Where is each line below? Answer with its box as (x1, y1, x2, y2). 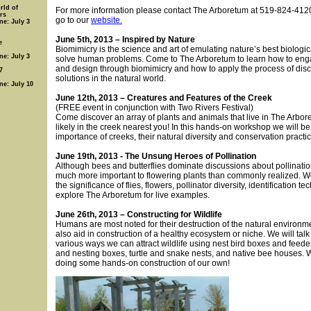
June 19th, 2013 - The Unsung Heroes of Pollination (56, 151, 256, 161)
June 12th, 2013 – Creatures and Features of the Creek (56, 93, 272, 103)
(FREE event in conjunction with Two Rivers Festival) (56, 103, 253, 112)
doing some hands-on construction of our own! (56, 258, 230, 268)
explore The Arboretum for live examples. (56, 190, 210, 200)
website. (91, 15, 122, 25)
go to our (56, 15, 91, 25)
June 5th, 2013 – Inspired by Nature (56, 35, 195, 44)
